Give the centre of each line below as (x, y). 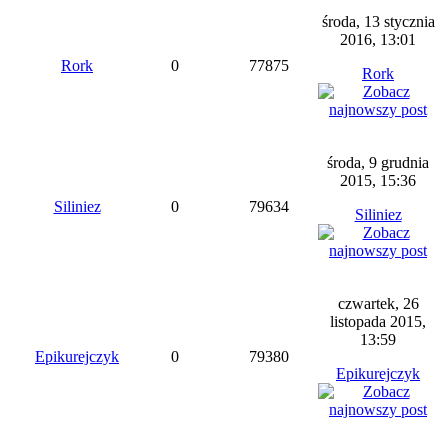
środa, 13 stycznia (378, 21)
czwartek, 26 (378, 303)
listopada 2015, (378, 321)
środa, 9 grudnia (378, 162)
